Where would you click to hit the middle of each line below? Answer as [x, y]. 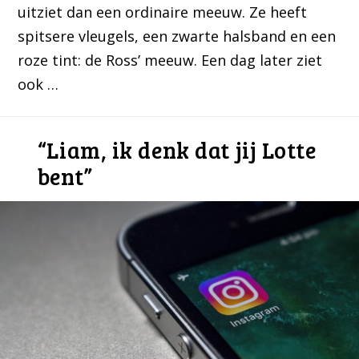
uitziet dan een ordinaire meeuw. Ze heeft [163, 12]
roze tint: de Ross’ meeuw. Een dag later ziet [170, 61]
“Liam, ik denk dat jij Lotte [177, 150]
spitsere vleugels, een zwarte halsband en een [177, 36]
